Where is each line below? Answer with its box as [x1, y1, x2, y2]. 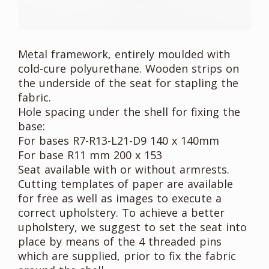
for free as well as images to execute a [18, 190, 222, 205]
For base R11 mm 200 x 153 [18, 147, 162, 162]
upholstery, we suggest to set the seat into [18, 219, 247, 234]
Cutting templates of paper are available [18, 176, 233, 191]
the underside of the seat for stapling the [18, 75, 238, 90]
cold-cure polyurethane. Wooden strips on [18, 61, 239, 76]
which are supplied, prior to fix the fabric [18, 248, 236, 263]
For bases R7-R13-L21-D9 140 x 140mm [18, 133, 219, 148]
